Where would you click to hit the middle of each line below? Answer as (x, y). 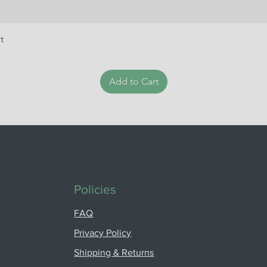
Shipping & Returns (114, 253)
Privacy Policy (103, 233)
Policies (95, 190)
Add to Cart (133, 82)
